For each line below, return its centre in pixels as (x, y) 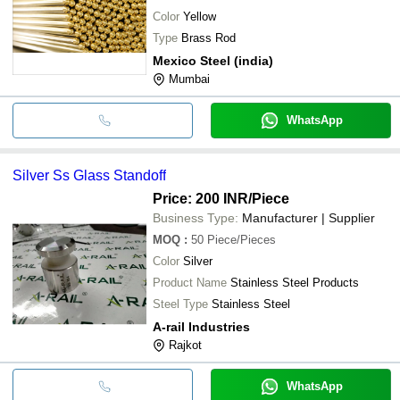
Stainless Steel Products (295, 282)
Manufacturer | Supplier (308, 217)
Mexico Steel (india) (213, 60)
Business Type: (196, 217)
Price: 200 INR (200, 198)
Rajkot (185, 345)
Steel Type (180, 304)
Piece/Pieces (242, 239)
